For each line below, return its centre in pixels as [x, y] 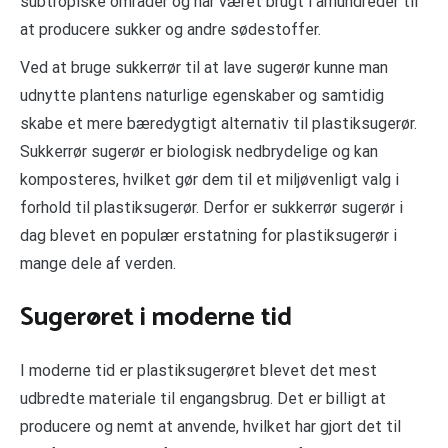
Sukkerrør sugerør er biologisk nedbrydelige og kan [199, 152]
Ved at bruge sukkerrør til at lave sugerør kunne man [204, 68]
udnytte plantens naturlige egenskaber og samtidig [202, 96]
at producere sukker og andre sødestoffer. [170, 30]
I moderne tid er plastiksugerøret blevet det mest [198, 371]
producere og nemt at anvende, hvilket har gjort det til [210, 427]
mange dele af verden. [98, 264]
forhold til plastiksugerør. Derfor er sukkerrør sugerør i [211, 208]
